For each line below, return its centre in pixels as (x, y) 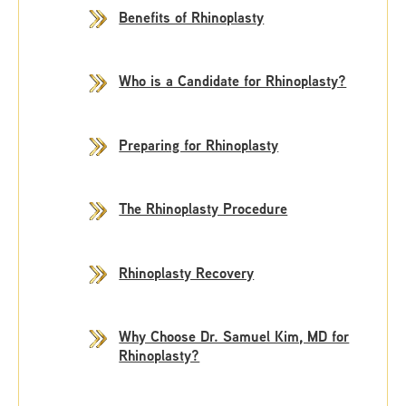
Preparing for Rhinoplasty (199, 145)
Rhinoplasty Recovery (187, 272)
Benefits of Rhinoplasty (192, 17)
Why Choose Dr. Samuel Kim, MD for (234, 336)
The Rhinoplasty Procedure (203, 208)
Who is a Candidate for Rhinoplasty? (233, 81)
